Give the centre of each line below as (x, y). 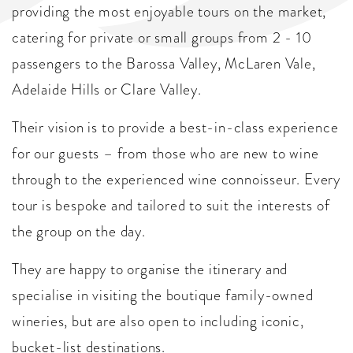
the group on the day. (79, 232)
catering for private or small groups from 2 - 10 (162, 38)
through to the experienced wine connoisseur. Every (176, 180)
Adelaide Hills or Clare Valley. (107, 90)
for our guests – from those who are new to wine (165, 154)
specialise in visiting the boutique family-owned (163, 295)
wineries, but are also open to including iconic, (158, 321)
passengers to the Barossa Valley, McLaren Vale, (164, 64)
